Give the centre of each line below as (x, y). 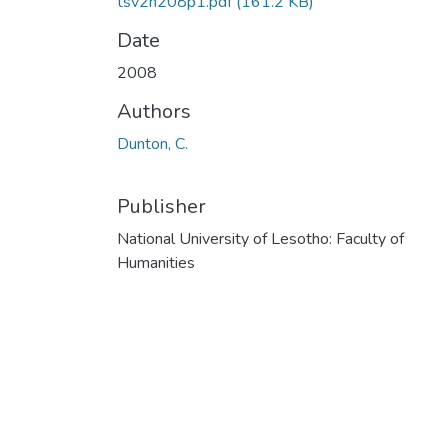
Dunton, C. (152, 143)
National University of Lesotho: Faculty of (260, 238)
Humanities (156, 262)
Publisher (161, 206)
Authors (154, 111)
